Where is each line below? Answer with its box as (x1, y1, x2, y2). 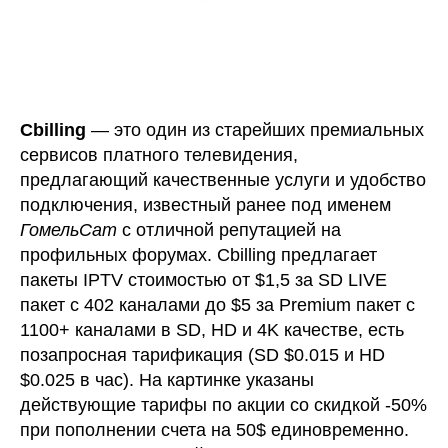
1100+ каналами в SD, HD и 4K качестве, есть (20, 319, 404, 340)
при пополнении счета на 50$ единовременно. (20, 419, 409, 440)
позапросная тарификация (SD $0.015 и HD (20, 344, 385, 365)
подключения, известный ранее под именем (20, 194, 391, 215)
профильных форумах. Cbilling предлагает (20, 244, 377, 265)
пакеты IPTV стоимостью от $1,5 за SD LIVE (20, 269, 387, 290)
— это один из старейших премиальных (86, 119, 424, 140)
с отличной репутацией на (117, 219, 341, 240)
